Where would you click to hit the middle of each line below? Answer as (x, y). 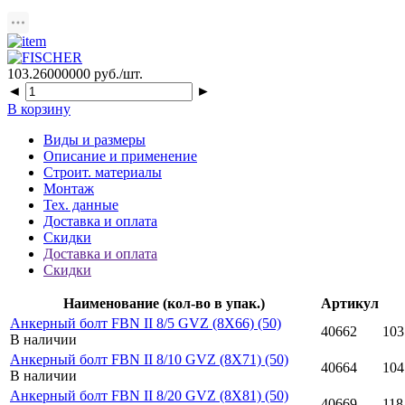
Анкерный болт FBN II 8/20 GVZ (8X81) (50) (149, 395)
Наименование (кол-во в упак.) (164, 303)
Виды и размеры (94, 139)
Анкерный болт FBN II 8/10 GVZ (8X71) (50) (149, 359)
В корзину (39, 108)
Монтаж (69, 188)
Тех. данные (81, 204)
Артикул (350, 303)
